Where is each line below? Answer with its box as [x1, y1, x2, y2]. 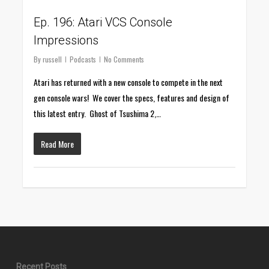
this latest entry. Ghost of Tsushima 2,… [34, 106, 162, 119]
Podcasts [70, 53, 97, 64]
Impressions [34, 32, 99, 47]
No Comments [104, 53, 145, 64]
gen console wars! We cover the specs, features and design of [34, 91, 230, 104]
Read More [41, 137, 74, 150]
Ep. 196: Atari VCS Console [34, 14, 173, 29]
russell [43, 53, 62, 64]
